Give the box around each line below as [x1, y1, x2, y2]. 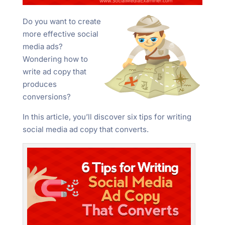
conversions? [22, 91, 71, 101]
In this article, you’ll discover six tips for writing [22, 111, 191, 122]
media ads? [22, 41, 63, 51]
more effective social [22, 29, 98, 39]
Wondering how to [22, 54, 88, 64]
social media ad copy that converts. [22, 124, 149, 134]
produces [22, 79, 57, 89]
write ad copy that [22, 66, 86, 76]
